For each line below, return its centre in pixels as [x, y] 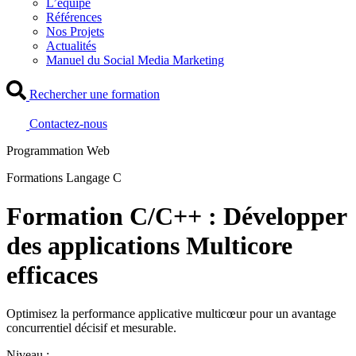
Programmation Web [58, 150]
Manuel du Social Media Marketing [135, 60]
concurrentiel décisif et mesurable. [91, 328]
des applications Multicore [149, 246]
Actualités [71, 45]
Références [74, 17]
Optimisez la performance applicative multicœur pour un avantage [171, 314]
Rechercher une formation [95, 94]
